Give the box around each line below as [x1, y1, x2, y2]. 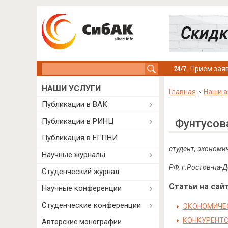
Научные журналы [42, 150, 105, 159]
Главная [168, 88, 196, 96]
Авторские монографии [42, 218, 122, 226]
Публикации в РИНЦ [42, 117, 114, 126]
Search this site [42, 64, 94, 72]
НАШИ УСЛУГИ [42, 83, 101, 93]
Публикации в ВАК [42, 100, 107, 109]
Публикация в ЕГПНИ [42, 133, 118, 142]
